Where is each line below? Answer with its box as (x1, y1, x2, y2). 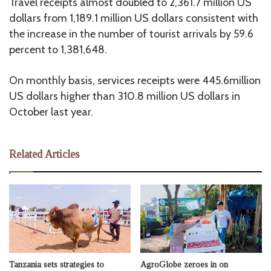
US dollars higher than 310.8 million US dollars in (9, 89, 240, 103)
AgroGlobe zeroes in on (140, 260, 228, 269)
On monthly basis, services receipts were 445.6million (9, 73, 261, 87)
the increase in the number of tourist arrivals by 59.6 (9, 27, 253, 41)
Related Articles (9, 148, 79, 160)
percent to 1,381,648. (9, 42, 107, 56)
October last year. (9, 105, 93, 119)
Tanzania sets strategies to (9, 260, 104, 269)
